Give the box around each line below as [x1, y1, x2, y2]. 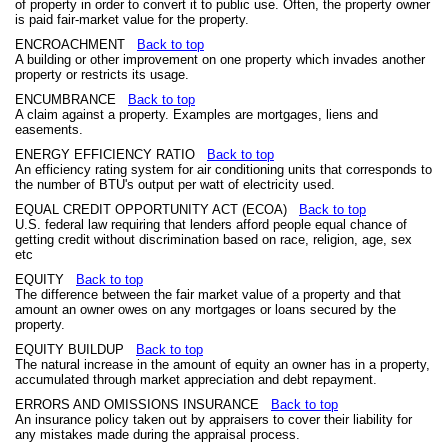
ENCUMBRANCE [15, 92, 128, 107]
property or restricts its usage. [15, 67, 189, 82]
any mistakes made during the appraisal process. [15, 427, 300, 442]
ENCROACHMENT [15, 37, 137, 52]
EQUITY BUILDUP [15, 342, 136, 357]
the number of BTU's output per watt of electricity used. [15, 177, 335, 192]
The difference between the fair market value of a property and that [15, 287, 401, 302]
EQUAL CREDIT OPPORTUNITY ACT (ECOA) [15, 202, 299, 217]
